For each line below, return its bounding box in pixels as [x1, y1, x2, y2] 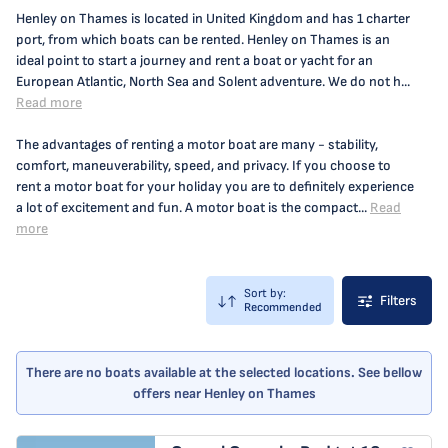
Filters [380, 291, 417, 309]
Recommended [244, 300, 322, 315]
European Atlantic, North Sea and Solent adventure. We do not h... [16, 73, 410, 90]
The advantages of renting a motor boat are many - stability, [16, 136, 378, 153]
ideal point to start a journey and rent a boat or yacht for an [16, 52, 373, 69]
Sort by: [244, 286, 286, 301]
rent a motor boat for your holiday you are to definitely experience [16, 178, 414, 195]
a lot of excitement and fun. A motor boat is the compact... [16, 199, 367, 216]
